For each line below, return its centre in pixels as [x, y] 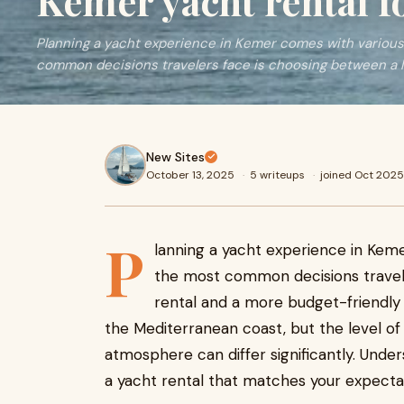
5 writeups [279, 174]
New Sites [175, 156]
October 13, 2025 [192, 174]
